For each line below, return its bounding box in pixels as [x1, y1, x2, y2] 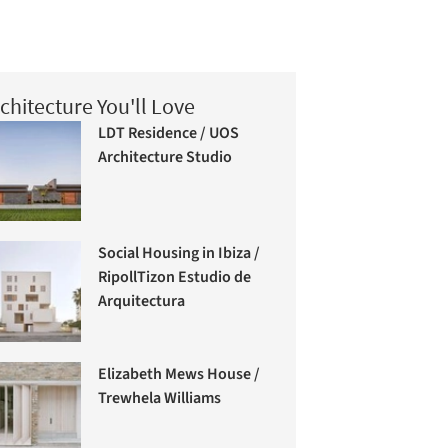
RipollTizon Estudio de [98, 265, 252, 288]
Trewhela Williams [98, 386, 222, 409]
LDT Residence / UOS [98, 121, 240, 144]
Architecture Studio [98, 145, 233, 168]
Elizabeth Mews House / [98, 362, 261, 385]
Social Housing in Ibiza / [98, 241, 261, 264]
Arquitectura [98, 289, 186, 312]
